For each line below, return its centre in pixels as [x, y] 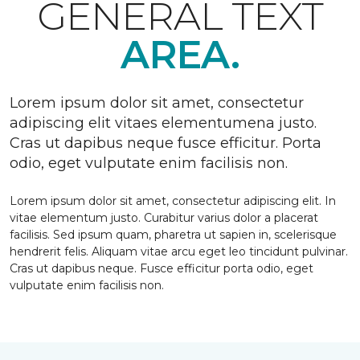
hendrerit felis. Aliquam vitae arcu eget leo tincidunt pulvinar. [179, 252]
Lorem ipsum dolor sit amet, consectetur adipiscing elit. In [173, 201]
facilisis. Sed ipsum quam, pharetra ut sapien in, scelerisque [173, 235]
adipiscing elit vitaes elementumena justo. [163, 123]
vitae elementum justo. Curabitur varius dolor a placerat [164, 218]
